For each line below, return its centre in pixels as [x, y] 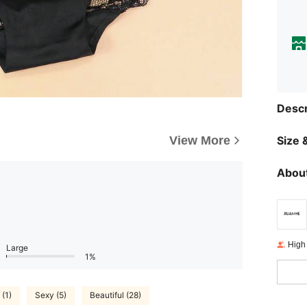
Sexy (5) [51, 295]
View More [200, 140]
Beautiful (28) [115, 295]
